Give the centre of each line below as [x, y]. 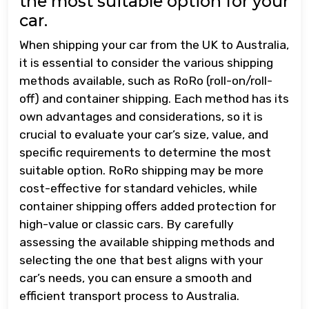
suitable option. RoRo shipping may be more [141, 170]
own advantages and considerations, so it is [141, 117]
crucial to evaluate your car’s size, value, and [144, 134]
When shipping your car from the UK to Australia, [154, 45]
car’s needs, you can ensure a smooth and [136, 278]
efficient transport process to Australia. [129, 296]
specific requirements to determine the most [145, 152]
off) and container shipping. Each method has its [154, 99]
